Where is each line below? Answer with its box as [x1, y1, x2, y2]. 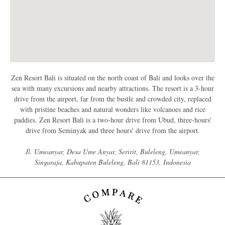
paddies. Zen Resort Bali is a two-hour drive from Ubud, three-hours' [14, 115, 211, 125]
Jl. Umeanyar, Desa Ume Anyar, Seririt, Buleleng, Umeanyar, [25, 147, 200, 157]
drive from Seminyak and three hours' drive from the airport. [25, 126, 200, 136]
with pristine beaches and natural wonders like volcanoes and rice [20, 104, 205, 115]
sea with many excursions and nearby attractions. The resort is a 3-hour [11, 83, 214, 93]
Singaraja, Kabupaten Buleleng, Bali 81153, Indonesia [34, 157, 191, 167]
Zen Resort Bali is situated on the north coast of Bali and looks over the [11, 73, 214, 83]
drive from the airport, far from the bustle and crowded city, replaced [14, 94, 211, 104]
